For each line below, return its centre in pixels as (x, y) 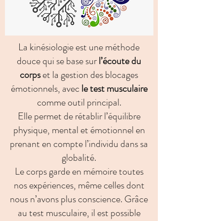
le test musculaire (114, 89)
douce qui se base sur (58, 61)
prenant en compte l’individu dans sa (79, 144)
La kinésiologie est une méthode (79, 47)
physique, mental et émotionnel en (79, 130)
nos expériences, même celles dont (79, 185)
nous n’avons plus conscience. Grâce (79, 199)
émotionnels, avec (46, 89)
